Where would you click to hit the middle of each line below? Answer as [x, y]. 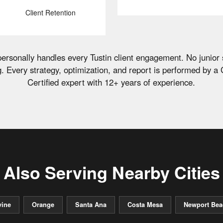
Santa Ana [91, 205]
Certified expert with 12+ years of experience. [111, 82]
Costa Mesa [145, 205]
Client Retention [50, 13]
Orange [43, 205]
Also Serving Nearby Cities [111, 172]
